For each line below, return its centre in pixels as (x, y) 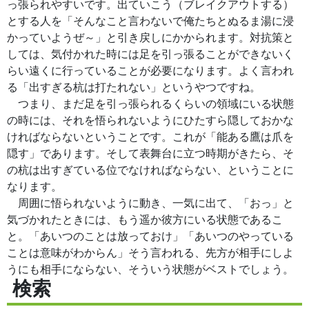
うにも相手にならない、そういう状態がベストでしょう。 (150, 269)
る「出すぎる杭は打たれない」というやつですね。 (134, 87)
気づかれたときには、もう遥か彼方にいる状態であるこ (145, 219)
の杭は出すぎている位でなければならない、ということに (150, 170)
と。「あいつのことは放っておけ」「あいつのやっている (150, 236)
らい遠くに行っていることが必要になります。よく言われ (150, 70)
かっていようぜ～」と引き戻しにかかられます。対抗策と (150, 37)
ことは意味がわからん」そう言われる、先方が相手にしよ (150, 252)
